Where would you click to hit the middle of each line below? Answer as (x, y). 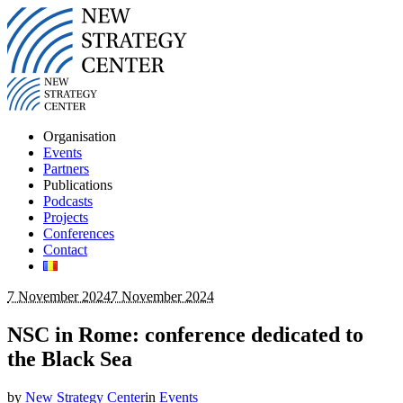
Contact (65, 250)
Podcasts (68, 201)
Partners (66, 169)
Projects (66, 217)
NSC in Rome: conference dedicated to (185, 334)
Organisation (80, 136)
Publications (78, 185)
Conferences (79, 233)
